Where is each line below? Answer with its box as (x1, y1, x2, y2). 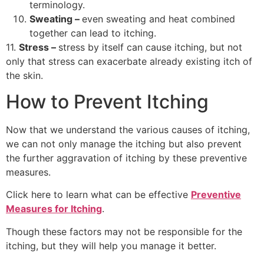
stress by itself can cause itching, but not (58, 41, 242, 53)
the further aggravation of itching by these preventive (6, 152, 247, 164)
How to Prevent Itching (6, 90, 209, 114)
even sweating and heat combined (82, 12, 235, 25)
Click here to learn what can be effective (6, 189, 191, 201)
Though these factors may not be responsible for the (6, 225, 242, 237)
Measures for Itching (6, 203, 102, 215)
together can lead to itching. (29, 27, 156, 39)
